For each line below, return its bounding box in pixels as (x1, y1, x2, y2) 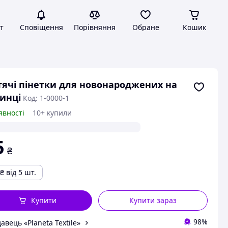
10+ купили (32, 108, 72, 118)
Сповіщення (19, 22, 63, 32)
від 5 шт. (6, 167, 36, 177)
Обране (132, 22, 159, 32)
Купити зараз (129, 195, 177, 205)
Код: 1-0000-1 (22, 93, 69, 103)
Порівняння (74, 22, 116, 32)
